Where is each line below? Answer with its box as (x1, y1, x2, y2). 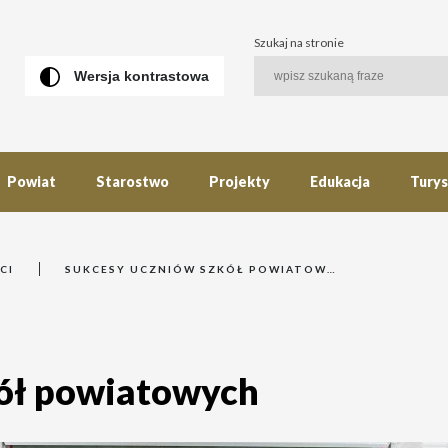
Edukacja (310, 173, 370, 190)
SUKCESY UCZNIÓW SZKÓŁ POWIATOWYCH (65, 263, 327, 275)
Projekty (209, 173, 270, 190)
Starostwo (96, 173, 169, 190)
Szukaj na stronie (254, 35, 344, 50)
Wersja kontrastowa (74, 68, 209, 84)
